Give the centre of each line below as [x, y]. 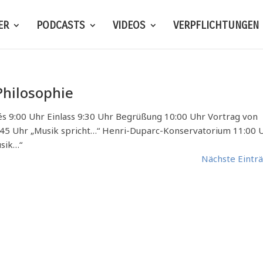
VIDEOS [129, 26]
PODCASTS [60, 26]
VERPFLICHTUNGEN [216, 26]
